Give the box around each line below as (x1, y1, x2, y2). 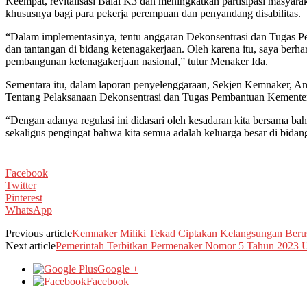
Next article (5, 239, 56, 251)
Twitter (5, 179, 36, 191)
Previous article (5, 227, 72, 239)
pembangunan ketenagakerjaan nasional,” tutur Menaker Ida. (5, 55, 268, 67)
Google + (97, 262, 138, 275)
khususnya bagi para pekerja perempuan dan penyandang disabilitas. (5, 7, 301, 19)
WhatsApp (5, 204, 52, 216)
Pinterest (5, 191, 42, 204)
